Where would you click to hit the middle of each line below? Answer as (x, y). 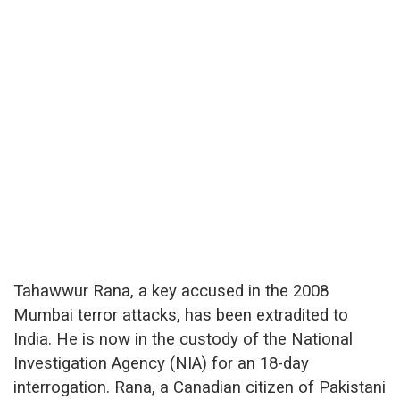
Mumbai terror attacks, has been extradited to (181, 315)
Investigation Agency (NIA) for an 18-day (161, 363)
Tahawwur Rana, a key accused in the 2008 (171, 291)
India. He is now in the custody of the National (183, 339)
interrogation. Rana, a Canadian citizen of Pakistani (200, 387)
